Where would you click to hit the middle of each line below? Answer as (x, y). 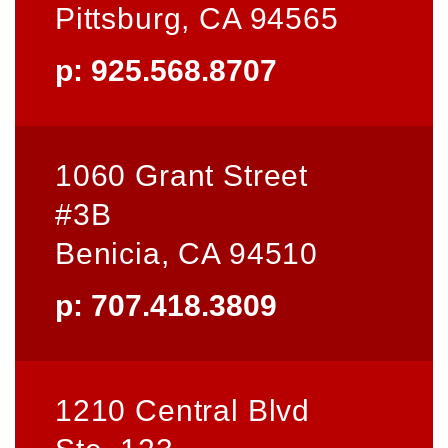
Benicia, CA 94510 (187, 253)
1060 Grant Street (182, 175)
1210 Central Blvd (183, 410)
